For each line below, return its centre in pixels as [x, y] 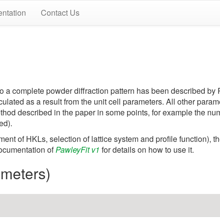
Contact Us [60, 13]
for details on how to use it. [147, 150]
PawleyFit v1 [78, 150]
